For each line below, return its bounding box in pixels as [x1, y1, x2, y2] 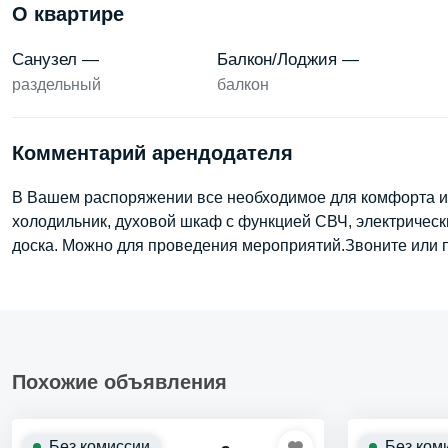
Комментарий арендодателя [12, 142, 293, 164]
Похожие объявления [12, 371, 227, 393]
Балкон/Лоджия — [216, 50, 359, 69]
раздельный [12, 76, 101, 93]
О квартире [12, 3, 124, 25]
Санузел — [12, 50, 99, 69]
